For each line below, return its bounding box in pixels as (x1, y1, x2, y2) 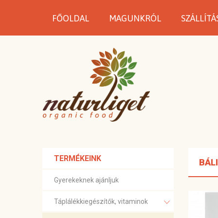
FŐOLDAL (52, 13, 89, 23)
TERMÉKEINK (54, 154, 101, 163)
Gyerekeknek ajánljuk (54, 176, 119, 184)
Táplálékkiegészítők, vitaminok (54, 198, 148, 206)
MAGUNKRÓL (109, 13, 161, 23)
